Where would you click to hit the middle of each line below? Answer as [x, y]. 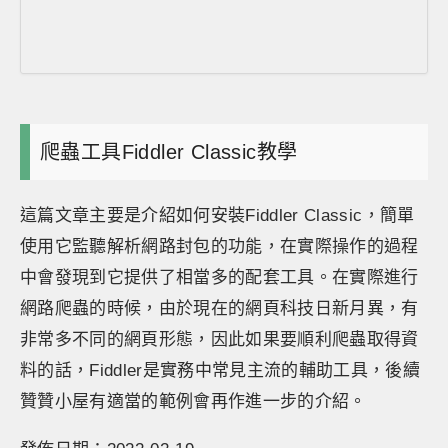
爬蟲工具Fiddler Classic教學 [169, 152]
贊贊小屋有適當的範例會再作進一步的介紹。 [193, 401]
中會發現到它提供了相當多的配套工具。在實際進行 [219, 277]
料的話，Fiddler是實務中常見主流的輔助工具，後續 [220, 370]
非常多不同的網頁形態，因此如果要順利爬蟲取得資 [219, 339]
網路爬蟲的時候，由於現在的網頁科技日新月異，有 [219, 308]
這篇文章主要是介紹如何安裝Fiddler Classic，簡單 [217, 215]
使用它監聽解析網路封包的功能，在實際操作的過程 [219, 246]
